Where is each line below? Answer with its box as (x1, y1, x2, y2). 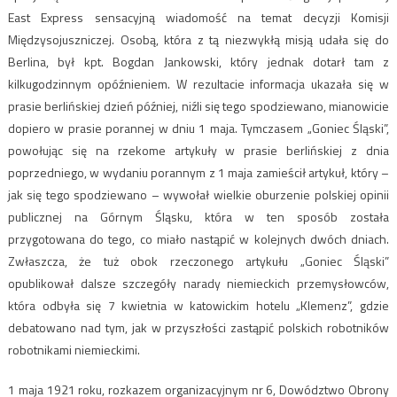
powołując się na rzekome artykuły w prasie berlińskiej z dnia (7, 141, 390, 160)
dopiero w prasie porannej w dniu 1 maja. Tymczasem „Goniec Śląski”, (7, 119, 390, 138)
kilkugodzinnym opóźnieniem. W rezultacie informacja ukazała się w (7, 74, 390, 94)
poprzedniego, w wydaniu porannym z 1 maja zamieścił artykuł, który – (7, 163, 390, 183)
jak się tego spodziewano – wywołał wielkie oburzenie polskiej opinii (7, 185, 390, 205)
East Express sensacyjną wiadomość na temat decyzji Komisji (7, 8, 390, 27)
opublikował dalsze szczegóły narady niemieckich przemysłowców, (7, 274, 390, 293)
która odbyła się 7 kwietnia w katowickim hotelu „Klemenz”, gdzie (7, 296, 390, 315)
